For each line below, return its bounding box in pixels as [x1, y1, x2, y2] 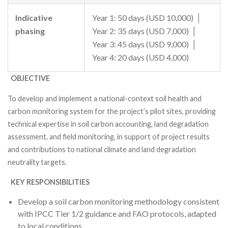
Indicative [15, 13, 52, 23]
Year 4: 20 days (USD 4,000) [92, 52, 189, 63]
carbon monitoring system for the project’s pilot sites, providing [8, 106, 216, 116]
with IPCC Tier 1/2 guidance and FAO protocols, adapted [18, 209, 216, 219]
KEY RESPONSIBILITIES [8, 178, 91, 187]
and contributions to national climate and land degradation [8, 145, 196, 154]
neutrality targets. [8, 157, 67, 166]
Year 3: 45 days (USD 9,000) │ [92, 39, 198, 49]
